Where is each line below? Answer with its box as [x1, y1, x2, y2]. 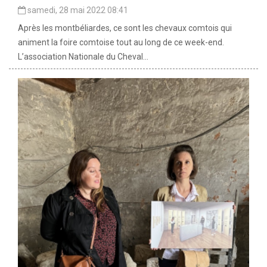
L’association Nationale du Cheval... [18, 51, 148, 61]
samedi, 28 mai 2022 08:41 [26, 5, 128, 15]
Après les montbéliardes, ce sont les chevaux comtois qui [18, 23, 232, 33]
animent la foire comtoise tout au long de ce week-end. [18, 37, 224, 47]
